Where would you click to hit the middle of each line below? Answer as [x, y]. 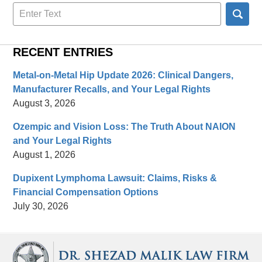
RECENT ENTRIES [63, 52]
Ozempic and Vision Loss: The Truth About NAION [125, 126]
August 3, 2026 [44, 103]
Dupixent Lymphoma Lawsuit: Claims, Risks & [115, 178]
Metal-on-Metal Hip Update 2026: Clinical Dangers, [123, 75]
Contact [146, 238]
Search [27, 8]
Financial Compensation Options [86, 192]
